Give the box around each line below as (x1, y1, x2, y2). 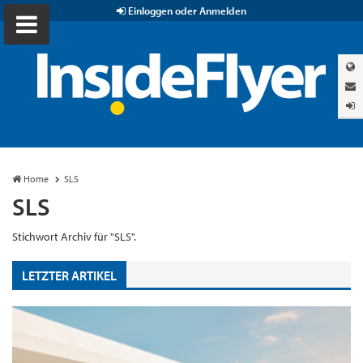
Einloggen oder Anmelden (126, 4, 246, 17)
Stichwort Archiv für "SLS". (12, 229, 136, 245)
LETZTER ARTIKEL (22, 267, 117, 284)
